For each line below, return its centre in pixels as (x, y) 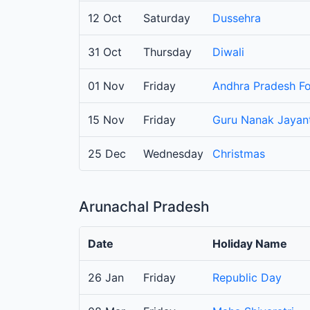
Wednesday (173, 154)
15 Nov (106, 120)
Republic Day (247, 278)
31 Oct (105, 52)
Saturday (167, 18)
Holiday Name (250, 244)
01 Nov (106, 86)
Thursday (167, 52)
